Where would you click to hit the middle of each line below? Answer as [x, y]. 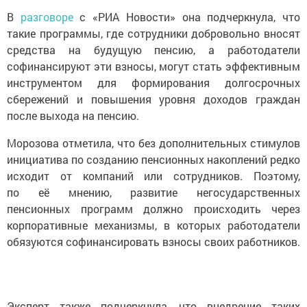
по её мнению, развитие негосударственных [153, 193]
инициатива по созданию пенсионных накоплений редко [153, 160]
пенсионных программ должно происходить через [153, 209]
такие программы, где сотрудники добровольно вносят [153, 34]
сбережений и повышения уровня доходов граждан [153, 99]
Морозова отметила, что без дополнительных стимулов [153, 143]
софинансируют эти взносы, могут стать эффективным [153, 66]
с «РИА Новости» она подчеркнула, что [190, 17]
